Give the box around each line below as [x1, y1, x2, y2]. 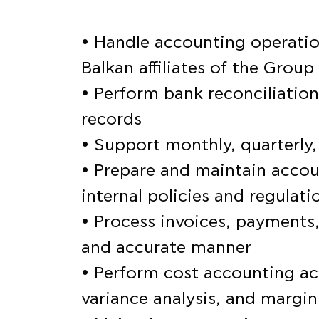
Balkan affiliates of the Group [81, 60, 314, 77]
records [81, 111, 142, 128]
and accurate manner [81, 239, 251, 256]
